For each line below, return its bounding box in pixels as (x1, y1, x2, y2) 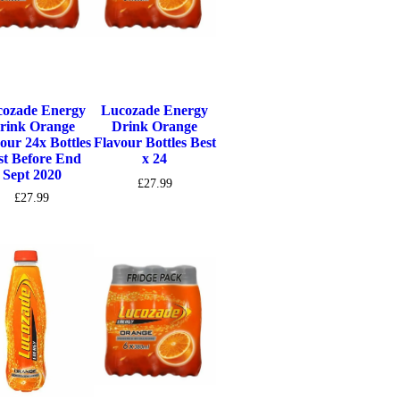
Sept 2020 (2, 166, 62, 182)
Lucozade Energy (101, 102, 209, 118)
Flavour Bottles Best (93, 134, 216, 150)
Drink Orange (112, 118, 198, 134)
